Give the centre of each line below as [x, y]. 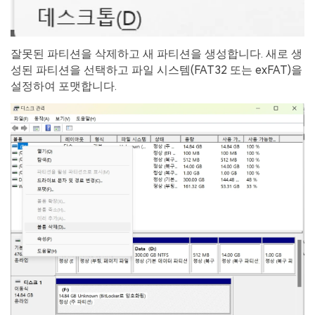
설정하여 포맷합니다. [64, 86]
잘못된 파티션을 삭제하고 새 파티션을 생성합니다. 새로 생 [156, 54]
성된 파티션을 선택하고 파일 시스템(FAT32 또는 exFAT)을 [156, 70]
